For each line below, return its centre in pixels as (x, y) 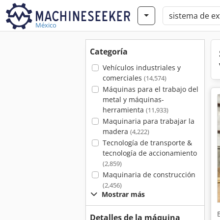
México (46, 25)
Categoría (109, 52)
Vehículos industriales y (141, 68)
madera (116, 131)
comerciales (123, 78)
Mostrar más (123, 194)
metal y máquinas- (133, 99)
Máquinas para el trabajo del (150, 89)
